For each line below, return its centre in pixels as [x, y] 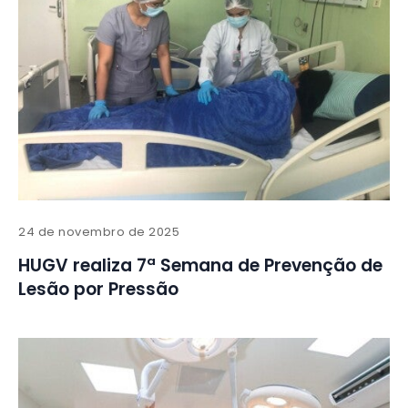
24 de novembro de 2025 [99, 232]
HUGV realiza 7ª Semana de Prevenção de [200, 266]
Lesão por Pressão [98, 290]
